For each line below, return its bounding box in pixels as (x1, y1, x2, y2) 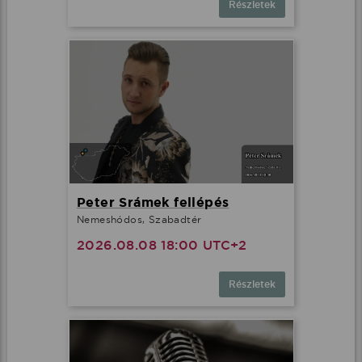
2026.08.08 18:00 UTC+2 (77, 236, 247, 254)
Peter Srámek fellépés (77, 193, 229, 211)
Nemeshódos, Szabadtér (77, 213, 202, 225)
